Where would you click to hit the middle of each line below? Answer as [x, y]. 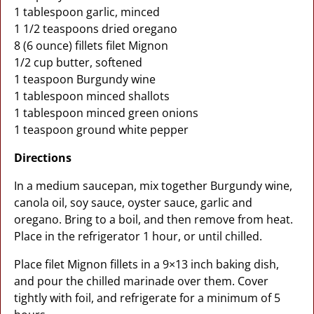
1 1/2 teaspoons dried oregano [95, 29]
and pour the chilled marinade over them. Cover [141, 281]
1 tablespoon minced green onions [106, 113]
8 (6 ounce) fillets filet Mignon [91, 46]
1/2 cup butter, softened [78, 62]
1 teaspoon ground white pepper [101, 130]
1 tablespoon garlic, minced [87, 12]
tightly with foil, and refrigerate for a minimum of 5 [147, 298]
